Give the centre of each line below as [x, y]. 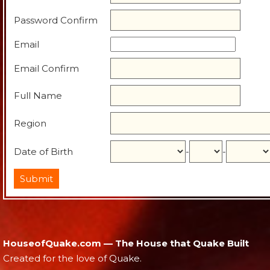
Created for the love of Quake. [72, 258]
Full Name [38, 95]
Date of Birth [43, 151]
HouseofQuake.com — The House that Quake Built [126, 243]
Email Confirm [46, 68]
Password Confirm [56, 20]
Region [30, 123]
